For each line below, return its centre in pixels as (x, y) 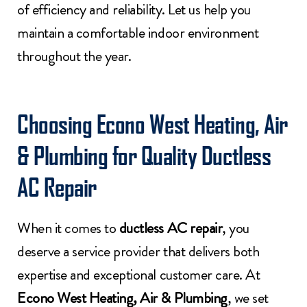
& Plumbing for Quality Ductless (144, 155)
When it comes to (68, 228)
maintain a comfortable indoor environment (138, 33)
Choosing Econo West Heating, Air (152, 123)
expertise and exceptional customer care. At (139, 274)
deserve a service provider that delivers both (138, 251)
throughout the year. (74, 56)
